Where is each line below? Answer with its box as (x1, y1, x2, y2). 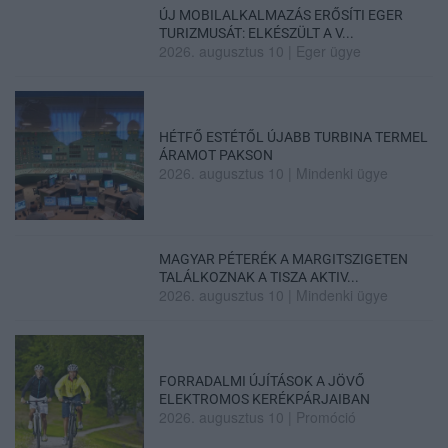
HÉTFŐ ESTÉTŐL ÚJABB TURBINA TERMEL (159, 128, 429, 145)
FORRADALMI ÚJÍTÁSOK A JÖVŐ (159, 373, 366, 389)
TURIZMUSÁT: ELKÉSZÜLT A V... (159, 24, 355, 41)
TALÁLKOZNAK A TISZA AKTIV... (159, 268, 360, 285)
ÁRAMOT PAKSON (159, 146, 274, 163)
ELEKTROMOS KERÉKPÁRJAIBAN (159, 391, 371, 407)
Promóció (296, 407, 357, 427)
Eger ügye (296, 40, 362, 61)
